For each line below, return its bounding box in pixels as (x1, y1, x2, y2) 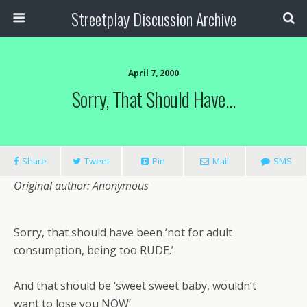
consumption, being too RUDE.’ (14, 243, 173, 258)
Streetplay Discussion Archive (71, 6, 236, 31)
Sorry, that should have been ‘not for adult (14, 225, 232, 240)
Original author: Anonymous (14, 178, 149, 193)
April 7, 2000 (128, 67, 179, 79)
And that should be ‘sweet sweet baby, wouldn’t (14, 278, 256, 293)
